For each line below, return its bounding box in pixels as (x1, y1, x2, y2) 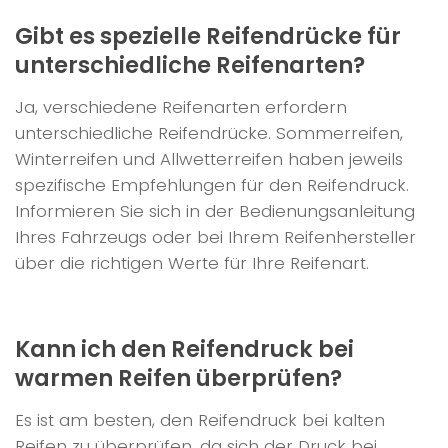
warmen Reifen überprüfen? (15, 361, 342, 394)
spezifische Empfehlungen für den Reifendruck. (15, 172, 409, 197)
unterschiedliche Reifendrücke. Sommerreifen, (15, 120, 403, 145)
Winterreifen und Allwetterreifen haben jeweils (15, 146, 403, 171)
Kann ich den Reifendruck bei (15, 332, 354, 365)
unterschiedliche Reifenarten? (15, 48, 365, 81)
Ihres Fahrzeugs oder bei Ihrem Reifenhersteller (15, 224, 416, 249)
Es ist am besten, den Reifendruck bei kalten (15, 407, 385, 432)
